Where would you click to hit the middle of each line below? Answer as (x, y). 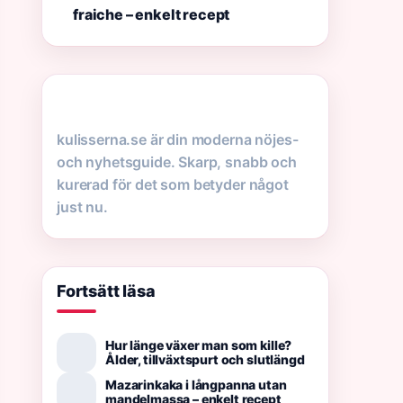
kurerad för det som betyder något (173, 184)
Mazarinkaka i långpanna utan (196, 385)
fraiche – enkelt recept (152, 14)
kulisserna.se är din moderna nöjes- (178, 139)
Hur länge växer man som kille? (199, 345)
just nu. (82, 207)
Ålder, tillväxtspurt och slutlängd (205, 359)
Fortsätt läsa (106, 291)
